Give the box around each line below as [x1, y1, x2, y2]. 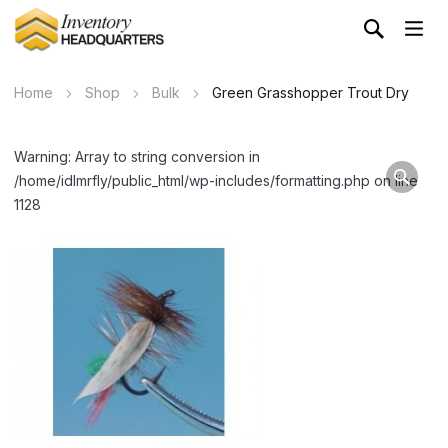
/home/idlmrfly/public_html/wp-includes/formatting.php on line [14, 172, 418, 190]
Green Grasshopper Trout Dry [212, 84, 409, 102]
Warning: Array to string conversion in [14, 148, 260, 166]
